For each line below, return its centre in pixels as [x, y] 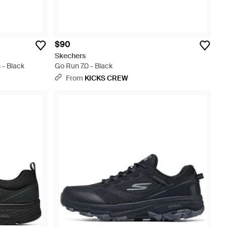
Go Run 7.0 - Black [84, 66]
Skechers [70, 56]
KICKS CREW [106, 78]
